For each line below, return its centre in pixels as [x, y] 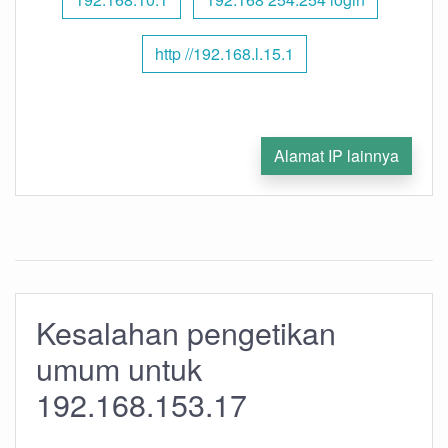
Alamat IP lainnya [336, 155]
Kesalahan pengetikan [186, 332]
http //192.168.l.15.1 [224, 53]
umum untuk [119, 368]
